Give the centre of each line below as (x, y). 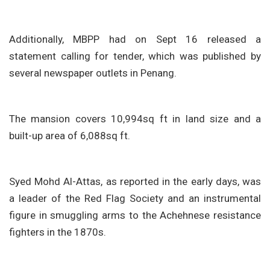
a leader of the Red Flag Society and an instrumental (135, 199)
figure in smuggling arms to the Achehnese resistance (135, 215)
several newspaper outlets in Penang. (93, 73)
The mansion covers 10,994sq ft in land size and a (135, 119)
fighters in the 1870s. (58, 232)
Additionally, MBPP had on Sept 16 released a (135, 39)
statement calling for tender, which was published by (135, 56)
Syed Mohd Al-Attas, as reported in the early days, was (135, 182)
